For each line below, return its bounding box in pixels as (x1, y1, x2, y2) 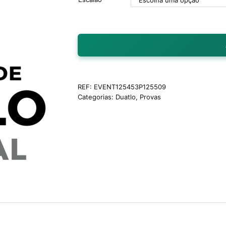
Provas (140, 93, 161, 101)
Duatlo (116, 93, 136, 101)
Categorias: (78, 93, 116, 101)
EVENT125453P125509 (94, 83, 166, 91)
